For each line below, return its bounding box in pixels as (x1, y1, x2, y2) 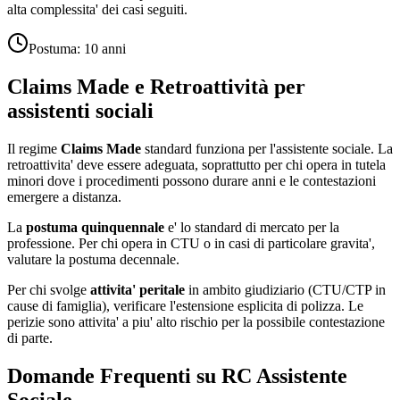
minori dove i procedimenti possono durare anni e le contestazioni (7, 173, 376, 189)
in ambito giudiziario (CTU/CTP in (185, 282, 386, 298)
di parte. (7, 330, 53, 346)
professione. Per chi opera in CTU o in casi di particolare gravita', (7, 236, 375, 252)
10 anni (84, 41, 126, 57)
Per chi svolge (7, 282, 90, 298)
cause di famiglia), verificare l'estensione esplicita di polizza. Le (7, 298, 363, 314)
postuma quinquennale (26, 220, 164, 236)
